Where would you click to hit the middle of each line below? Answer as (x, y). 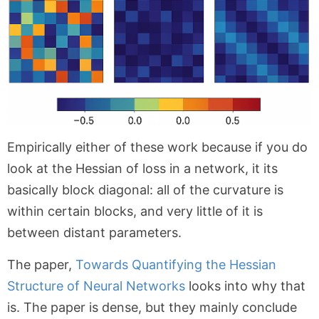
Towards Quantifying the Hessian (176, 265)
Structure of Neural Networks (96, 286)
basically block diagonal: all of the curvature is (145, 190)
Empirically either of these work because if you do (157, 147)
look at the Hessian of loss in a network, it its (142, 169)
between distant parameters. (94, 233)
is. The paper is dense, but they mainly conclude (152, 308)
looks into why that (245, 286)
